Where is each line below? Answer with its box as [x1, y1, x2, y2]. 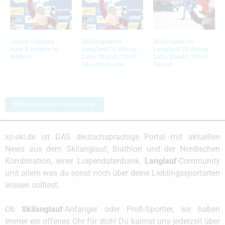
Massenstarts [81, 59, 123, 68]
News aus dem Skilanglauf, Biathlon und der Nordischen [5, 144, 220, 154]
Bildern [10, 52, 33, 60]
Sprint [153, 59, 173, 68]
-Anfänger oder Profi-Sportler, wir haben [63, 204, 220, 214]
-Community [177, 156, 220, 166]
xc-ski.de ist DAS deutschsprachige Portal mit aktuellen [5, 132, 220, 142]
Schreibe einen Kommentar [13, 100, 96, 109]
